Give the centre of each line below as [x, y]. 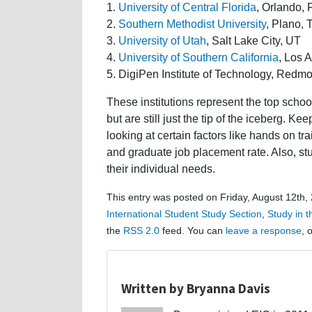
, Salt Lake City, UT [253, 40]
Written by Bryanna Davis [196, 288]
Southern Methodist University [192, 24]
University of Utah [162, 40]
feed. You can [193, 230]
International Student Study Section [184, 213]
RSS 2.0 [141, 230]
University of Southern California [198, 57]
